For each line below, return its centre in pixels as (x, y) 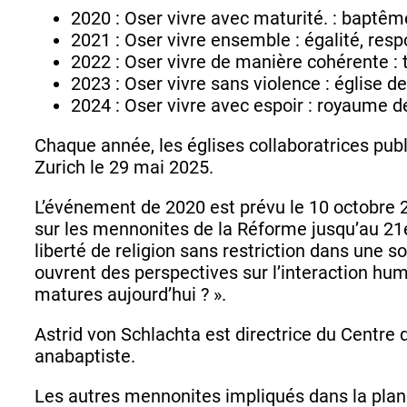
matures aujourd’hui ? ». (130, 294)
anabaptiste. (85, 356)
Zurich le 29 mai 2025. (124, 167)
